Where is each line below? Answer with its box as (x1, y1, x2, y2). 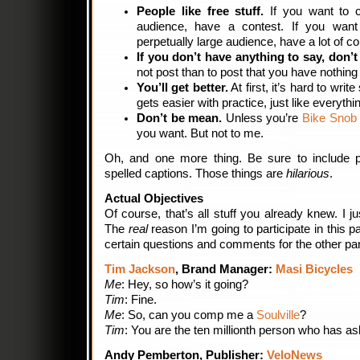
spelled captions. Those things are (104, 167, 286, 180)
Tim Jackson (104, 263, 175, 276)
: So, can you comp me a (121, 309, 256, 321)
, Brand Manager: (175, 263, 276, 276)
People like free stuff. (137, 5, 264, 18)
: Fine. (125, 293, 157, 306)
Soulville (256, 309, 300, 321)
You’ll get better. (137, 81, 228, 94)
